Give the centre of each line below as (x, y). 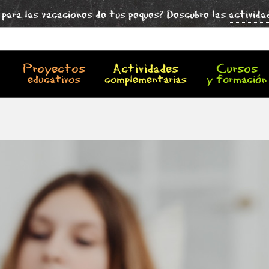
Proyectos (54, 69)
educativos (54, 80)
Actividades (145, 69)
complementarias (145, 80)
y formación (237, 80)
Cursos (237, 69)
